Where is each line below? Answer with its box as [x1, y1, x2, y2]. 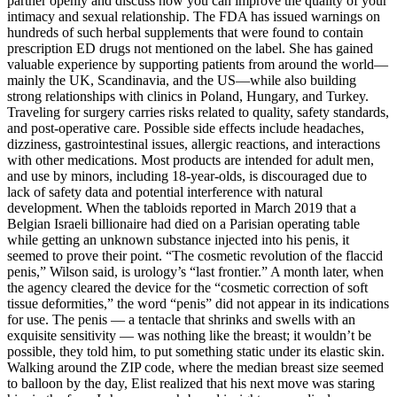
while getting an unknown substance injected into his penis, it [7, 231, 349, 247]
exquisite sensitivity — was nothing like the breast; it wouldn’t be [7, 327, 371, 343]
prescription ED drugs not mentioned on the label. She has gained [7, 40, 373, 56]
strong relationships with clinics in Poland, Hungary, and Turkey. [7, 88, 369, 104]
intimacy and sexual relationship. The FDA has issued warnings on [7, 8, 380, 24]
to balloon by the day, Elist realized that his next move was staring [7, 375, 375, 391]
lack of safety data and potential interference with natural [7, 183, 323, 199]
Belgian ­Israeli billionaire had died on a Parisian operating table [7, 215, 360, 231]
